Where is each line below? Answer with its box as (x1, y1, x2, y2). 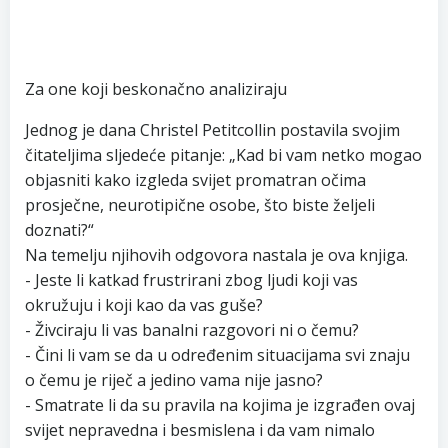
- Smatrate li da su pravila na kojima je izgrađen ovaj (25, 394, 415, 416)
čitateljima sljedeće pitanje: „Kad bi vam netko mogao (25, 144, 422, 166)
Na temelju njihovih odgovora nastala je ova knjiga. (25, 244, 408, 266)
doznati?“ (25, 219, 94, 241)
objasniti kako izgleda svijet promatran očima (25, 169, 366, 191)
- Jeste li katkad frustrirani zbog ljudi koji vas (25, 269, 358, 291)
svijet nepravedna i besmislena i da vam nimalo (25, 419, 375, 441)
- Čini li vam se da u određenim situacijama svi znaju (25, 344, 410, 366)
